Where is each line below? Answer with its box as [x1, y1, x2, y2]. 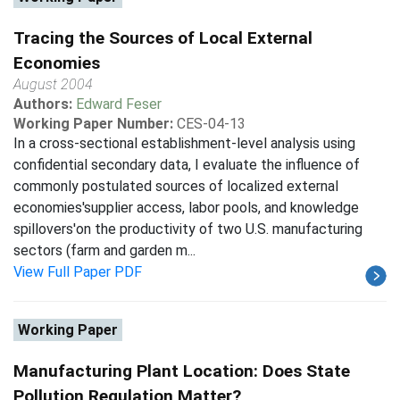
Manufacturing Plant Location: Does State [13, 361, 350, 381]
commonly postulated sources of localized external [13, 178, 338, 195]
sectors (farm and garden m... [13, 242, 196, 259]
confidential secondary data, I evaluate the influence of [13, 156, 360, 173]
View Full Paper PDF [13, 263, 142, 280]
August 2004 [13, 76, 93, 93]
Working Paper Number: [13, 115, 173, 132]
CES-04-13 [177, 115, 246, 132]
